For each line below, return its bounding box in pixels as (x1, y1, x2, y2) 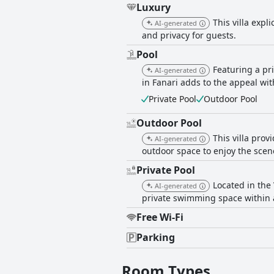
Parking (136, 231, 175, 245)
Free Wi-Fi (136, 210, 183, 224)
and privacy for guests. (142, 29, 236, 42)
